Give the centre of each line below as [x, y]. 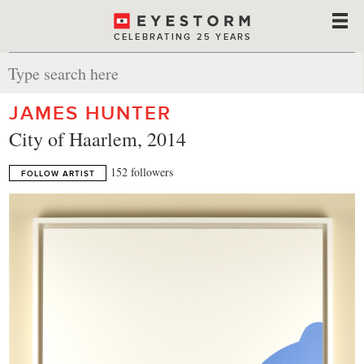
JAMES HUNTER [91, 113]
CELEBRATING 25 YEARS [183, 37]
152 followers [142, 172]
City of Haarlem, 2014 [98, 139]
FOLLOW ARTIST [58, 173]
